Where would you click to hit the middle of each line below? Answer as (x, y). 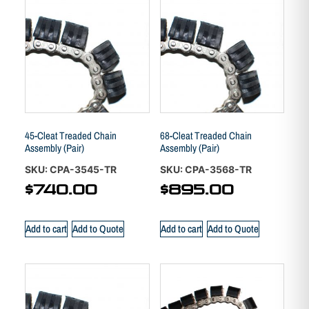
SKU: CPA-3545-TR (71, 170)
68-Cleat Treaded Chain (206, 135)
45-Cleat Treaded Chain (71, 135)
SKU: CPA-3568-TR (206, 170)
